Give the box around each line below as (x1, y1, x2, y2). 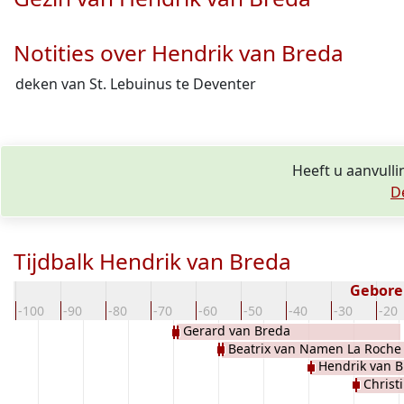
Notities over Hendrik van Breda (14, 38, 344, 68)
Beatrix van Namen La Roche (228, 339, 401, 357)
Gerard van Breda (183, 322, 290, 340)
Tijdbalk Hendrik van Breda (14, 246, 291, 276)
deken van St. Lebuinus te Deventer (15, 74, 256, 94)
